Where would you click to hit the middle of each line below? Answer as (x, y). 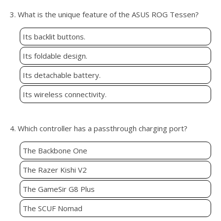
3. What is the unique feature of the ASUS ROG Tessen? (104, 15)
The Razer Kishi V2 (55, 170)
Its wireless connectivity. (65, 94)
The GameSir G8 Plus (59, 189)
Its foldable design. (55, 56)
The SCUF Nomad (53, 208)
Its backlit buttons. (54, 37)
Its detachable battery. (62, 75)
